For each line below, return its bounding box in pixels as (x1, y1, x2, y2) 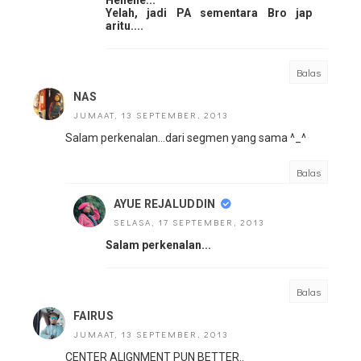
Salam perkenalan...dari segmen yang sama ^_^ (65, 131, 306, 145)
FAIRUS (73, 309, 114, 323)
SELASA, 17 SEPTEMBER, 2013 (114, 216, 265, 229)
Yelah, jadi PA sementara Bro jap (106, 6, 312, 20)
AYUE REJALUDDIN (114, 197, 216, 211)
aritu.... (106, 19, 143, 33)
